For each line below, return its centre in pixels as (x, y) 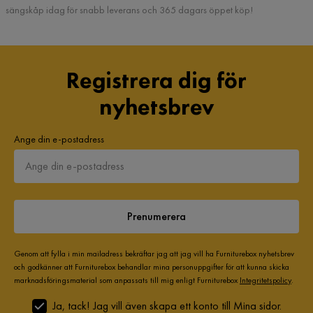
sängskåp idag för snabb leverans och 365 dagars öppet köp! (129, 10)
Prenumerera (156, 216)
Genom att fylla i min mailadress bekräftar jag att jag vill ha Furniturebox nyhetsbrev (154, 254)
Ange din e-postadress (59, 139)
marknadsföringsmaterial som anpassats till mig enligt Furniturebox (127, 280)
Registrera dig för (156, 81)
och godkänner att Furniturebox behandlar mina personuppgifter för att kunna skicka (152, 267)
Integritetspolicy (265, 280)
